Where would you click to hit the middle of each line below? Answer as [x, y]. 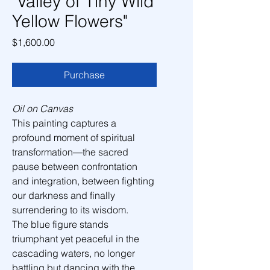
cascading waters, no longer [75, 253]
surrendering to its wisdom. [70, 210]
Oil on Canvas [42, 108]
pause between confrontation [76, 166]
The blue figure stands [61, 224]
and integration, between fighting [84, 181]
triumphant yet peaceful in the [77, 239]
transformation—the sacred [71, 152]
